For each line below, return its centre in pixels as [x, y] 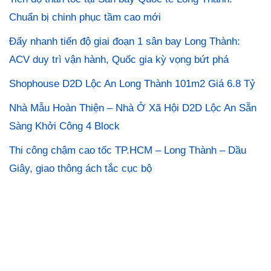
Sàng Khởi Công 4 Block [64, 126]
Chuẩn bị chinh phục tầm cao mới [85, 17]
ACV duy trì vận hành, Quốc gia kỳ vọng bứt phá [119, 59]
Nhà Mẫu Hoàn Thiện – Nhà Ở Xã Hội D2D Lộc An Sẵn [133, 108]
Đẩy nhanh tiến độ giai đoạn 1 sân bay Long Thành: [125, 41]
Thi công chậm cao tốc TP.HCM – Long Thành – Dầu [128, 150]
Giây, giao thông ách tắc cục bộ [80, 168]
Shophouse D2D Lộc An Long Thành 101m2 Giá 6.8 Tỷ [132, 83]
